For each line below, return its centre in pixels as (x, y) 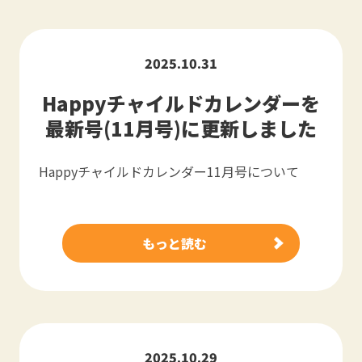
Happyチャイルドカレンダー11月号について (169, 171)
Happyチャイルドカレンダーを (181, 103)
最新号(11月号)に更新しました (181, 128)
